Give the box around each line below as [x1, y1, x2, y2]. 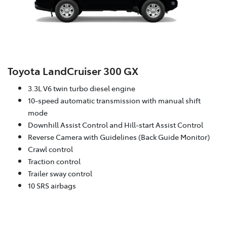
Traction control [28, 156, 81, 166]
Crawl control [28, 143, 73, 154]
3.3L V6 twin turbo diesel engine [28, 83, 135, 93]
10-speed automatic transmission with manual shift [28, 95, 201, 105]
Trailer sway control [28, 168, 92, 178]
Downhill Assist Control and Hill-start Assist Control [28, 119, 203, 130]
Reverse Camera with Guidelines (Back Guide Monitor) [28, 131, 210, 142]
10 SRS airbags [28, 180, 76, 191]
